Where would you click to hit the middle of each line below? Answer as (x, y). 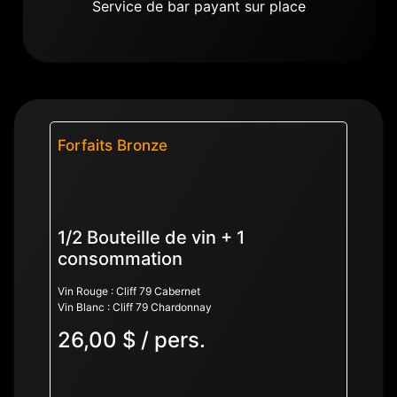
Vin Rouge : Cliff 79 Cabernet (129, 292)
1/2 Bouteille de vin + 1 (151, 238)
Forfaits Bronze (113, 146)
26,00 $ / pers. (132, 340)
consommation (120, 259)
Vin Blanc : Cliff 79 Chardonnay (135, 307)
